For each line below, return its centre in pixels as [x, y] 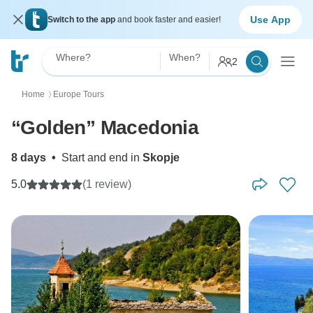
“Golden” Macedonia [105, 128]
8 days [29, 158]
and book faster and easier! [169, 20]
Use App [270, 19]
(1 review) [107, 184]
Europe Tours [79, 94]
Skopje [161, 158]
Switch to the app [82, 20]
